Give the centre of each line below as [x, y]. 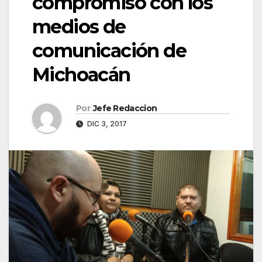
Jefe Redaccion [125, 108]
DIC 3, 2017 [106, 124]
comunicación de [109, 51]
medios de [79, 27]
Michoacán [81, 75]
